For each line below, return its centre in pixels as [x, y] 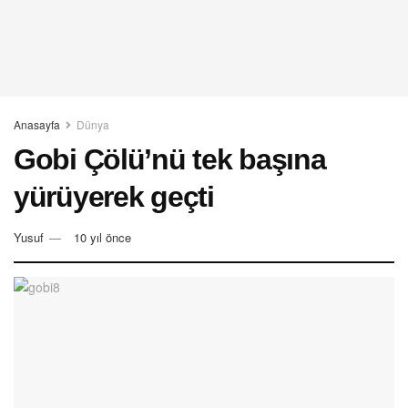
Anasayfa [37, 124]
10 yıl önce [102, 237]
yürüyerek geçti [114, 197]
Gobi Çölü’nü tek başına [170, 159]
